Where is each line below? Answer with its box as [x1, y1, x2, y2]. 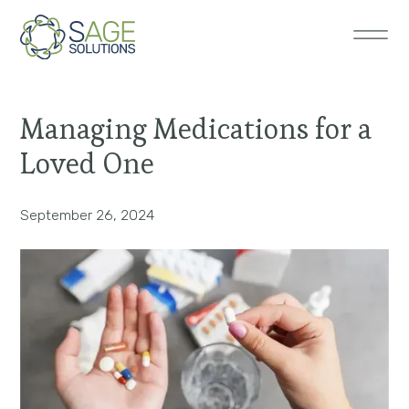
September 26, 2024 [20, 205, 155, 224]
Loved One [20, 144, 155, 182]
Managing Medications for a [20, 110, 372, 147]
